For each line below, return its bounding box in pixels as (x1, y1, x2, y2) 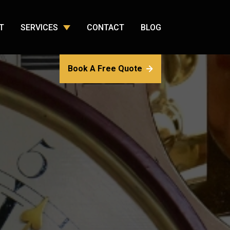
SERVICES (20, 22, 58, 32)
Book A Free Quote (68, 64, 143, 73)
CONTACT (86, 22, 124, 32)
